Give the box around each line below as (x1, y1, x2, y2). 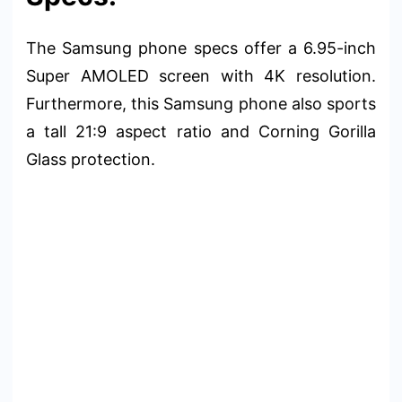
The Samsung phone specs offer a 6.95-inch (26, 38, 376, 57)
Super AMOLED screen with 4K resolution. (26, 66, 376, 85)
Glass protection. (26, 149, 155, 169)
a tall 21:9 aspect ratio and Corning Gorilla (26, 121, 376, 141)
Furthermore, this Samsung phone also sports (26, 93, 376, 113)
